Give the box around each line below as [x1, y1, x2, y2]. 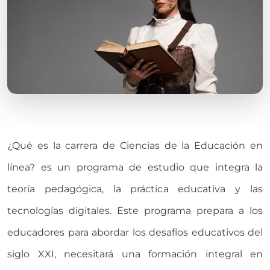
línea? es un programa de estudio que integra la [7, 161, 263, 173]
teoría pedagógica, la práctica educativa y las [7, 183, 263, 195]
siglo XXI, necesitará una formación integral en [7, 248, 263, 260]
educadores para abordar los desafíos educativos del [7, 226, 263, 238]
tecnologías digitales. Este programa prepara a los [7, 204, 263, 216]
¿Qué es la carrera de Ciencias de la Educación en [7, 139, 263, 151]
